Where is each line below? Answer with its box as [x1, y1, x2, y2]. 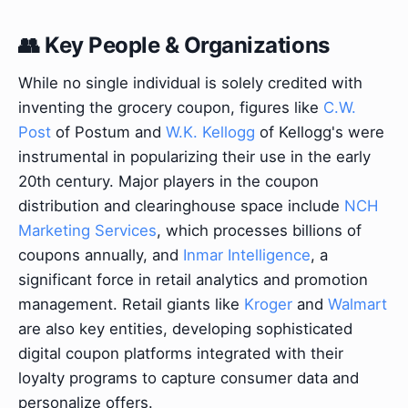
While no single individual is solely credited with [18, 74, 362, 93]
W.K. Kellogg [166, 123, 255, 142]
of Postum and [51, 123, 166, 142]
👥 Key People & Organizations [18, 32, 330, 59]
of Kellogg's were [255, 123, 384, 142]
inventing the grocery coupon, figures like [18, 98, 323, 117]
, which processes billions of [157, 221, 362, 240]
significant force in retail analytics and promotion [18, 270, 368, 290]
